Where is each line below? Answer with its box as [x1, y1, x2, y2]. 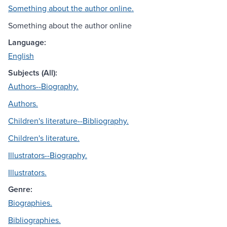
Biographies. [8, 197, 52, 209]
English [8, 50, 34, 62]
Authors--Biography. [8, 81, 79, 92]
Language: [8, 36, 46, 49]
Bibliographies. [8, 214, 61, 226]
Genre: [8, 183, 32, 196]
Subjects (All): [8, 67, 57, 79]
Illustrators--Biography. [8, 149, 87, 161]
